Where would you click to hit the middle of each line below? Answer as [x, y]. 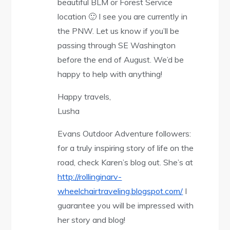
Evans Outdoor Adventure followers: [124, 134]
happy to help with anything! [110, 74]
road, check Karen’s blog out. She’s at [126, 162]
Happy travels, [84, 97]
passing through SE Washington [117, 45]
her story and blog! [92, 220]
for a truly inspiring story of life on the [126, 148]
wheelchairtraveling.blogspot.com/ [120, 191]
